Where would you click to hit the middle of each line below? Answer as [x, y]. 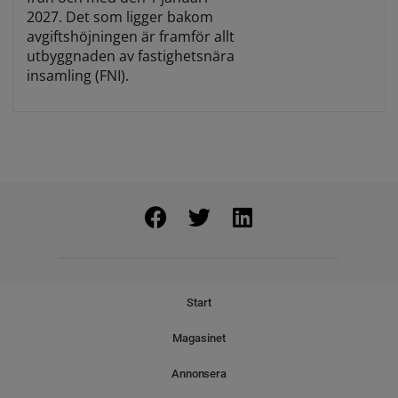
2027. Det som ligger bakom [120, 16]
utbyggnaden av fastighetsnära [131, 56]
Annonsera [199, 373]
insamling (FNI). [80, 75]
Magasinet [199, 338]
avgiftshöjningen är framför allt [131, 36]
